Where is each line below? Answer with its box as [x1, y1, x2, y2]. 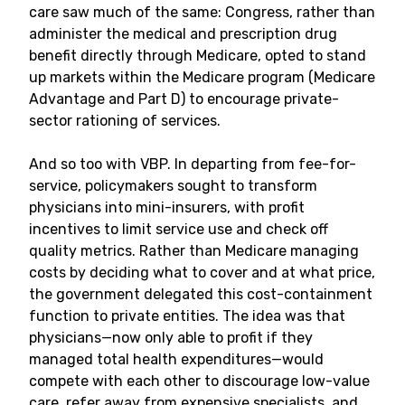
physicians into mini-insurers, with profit [29, 199, 305, 216]
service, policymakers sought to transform [29, 177, 317, 194]
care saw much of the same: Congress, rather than [29, 4, 375, 21]
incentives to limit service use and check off [29, 221, 328, 238]
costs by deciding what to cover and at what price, [29, 264, 375, 281]
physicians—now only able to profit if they [29, 329, 313, 346]
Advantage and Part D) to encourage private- [29, 90, 339, 108]
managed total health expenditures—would [29, 351, 324, 368]
